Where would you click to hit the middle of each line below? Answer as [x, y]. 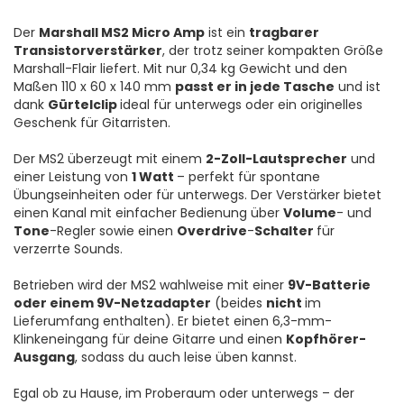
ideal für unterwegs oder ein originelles [241, 105]
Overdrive [212, 231]
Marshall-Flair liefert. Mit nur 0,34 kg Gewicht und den [180, 69]
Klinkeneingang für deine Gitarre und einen [150, 340]
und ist [358, 87]
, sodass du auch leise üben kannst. [186, 358]
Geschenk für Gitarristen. [92, 123]
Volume [310, 213]
